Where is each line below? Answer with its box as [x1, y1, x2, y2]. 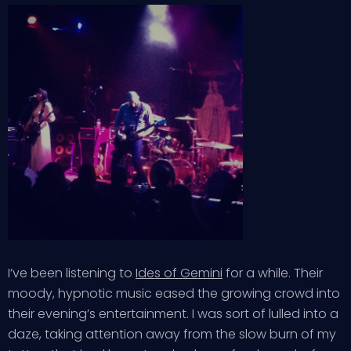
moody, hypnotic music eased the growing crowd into [8, 284, 340, 302]
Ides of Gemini [136, 264, 223, 282]
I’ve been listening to [8, 264, 136, 282]
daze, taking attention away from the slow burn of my [8, 325, 336, 343]
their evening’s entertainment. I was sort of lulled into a [8, 305, 338, 323]
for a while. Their [223, 264, 323, 282]
